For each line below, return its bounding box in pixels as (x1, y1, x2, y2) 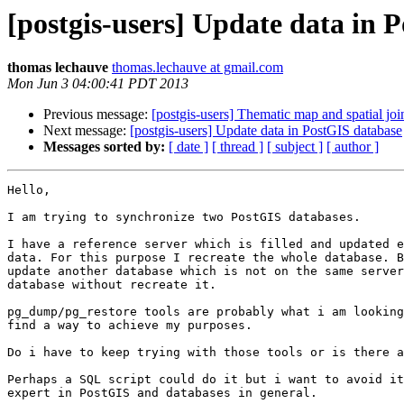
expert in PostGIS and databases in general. (7, 386, 317, 400)
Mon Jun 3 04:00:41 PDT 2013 (7, 76, 188, 92)
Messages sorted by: (43, 139, 165, 155)
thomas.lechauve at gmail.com (112, 60, 283, 76)
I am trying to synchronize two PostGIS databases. (7, 210, 361, 225)
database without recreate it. (7, 278, 216, 292)
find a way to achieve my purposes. (7, 318, 252, 333)
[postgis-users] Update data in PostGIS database (130, 123, 402, 139)
